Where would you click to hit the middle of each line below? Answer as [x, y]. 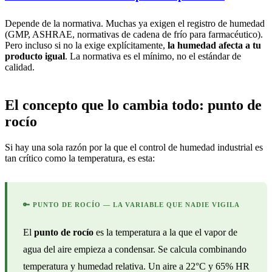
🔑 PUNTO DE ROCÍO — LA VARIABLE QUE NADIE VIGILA [131, 204]
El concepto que [56, 105]
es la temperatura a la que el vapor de [165, 232]
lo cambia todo [153, 105]
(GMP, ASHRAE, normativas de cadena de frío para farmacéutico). [134, 34]
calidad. [20, 67]
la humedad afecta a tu [214, 45]
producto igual [35, 56]
